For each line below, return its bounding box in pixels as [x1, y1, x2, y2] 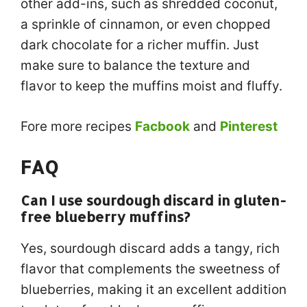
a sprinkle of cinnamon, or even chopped [21, 16, 271, 32]
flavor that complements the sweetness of [21, 261, 280, 277]
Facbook [135, 118, 190, 134]
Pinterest [220, 118, 278, 134]
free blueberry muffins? [21, 208, 190, 225]
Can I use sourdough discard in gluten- [21, 191, 286, 209]
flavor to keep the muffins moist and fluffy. [21, 78, 282, 94]
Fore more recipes [21, 118, 135, 134]
